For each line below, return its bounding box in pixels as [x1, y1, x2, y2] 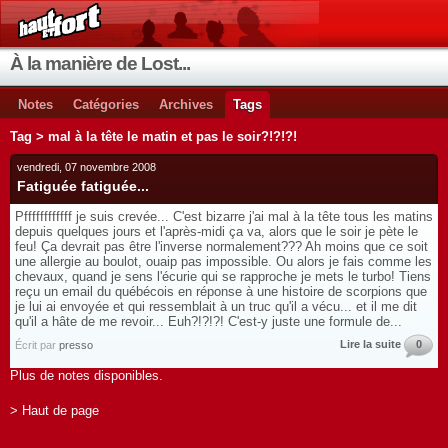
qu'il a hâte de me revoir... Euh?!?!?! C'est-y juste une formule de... [15, 314, 402, 329]
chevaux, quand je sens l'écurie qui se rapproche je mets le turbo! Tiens [15, 269, 431, 284]
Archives [159, 97, 213, 112]
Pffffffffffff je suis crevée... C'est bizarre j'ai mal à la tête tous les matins [15, 209, 433, 224]
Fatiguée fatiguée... [17, 178, 149, 194]
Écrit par [15, 339, 59, 351]
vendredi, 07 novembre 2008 [17, 161, 156, 173]
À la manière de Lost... [10, 53, 190, 74]
